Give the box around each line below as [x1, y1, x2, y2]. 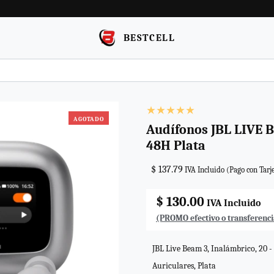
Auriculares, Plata [152, 261, 216, 271]
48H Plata [146, 138, 206, 154]
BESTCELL [123, 32, 176, 43]
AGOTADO [73, 115, 104, 122]
